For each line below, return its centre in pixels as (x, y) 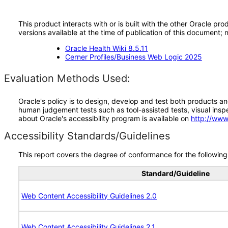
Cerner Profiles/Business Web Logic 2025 (133, 57)
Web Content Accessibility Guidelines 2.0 (89, 196)
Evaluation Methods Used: (67, 78)
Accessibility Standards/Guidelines (87, 136)
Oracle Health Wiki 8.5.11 (106, 48)
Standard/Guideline (176, 173)
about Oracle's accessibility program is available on (105, 118)
